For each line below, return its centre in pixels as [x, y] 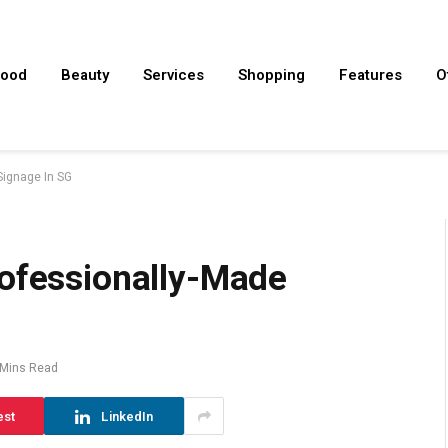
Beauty [85, 75]
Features [370, 75]
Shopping [271, 75]
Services [173, 75]
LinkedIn [127, 416]
